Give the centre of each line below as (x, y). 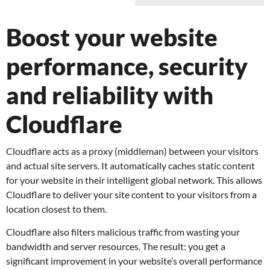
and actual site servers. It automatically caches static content (130, 165)
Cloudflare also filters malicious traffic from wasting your (123, 232)
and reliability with (110, 95)
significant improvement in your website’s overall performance (134, 261)
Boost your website (112, 37)
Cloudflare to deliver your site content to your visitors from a (131, 194)
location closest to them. (56, 209)
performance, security (127, 66)
